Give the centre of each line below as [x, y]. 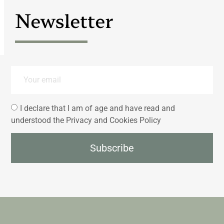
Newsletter [64, 20]
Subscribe [112, 148]
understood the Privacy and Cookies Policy [86, 120]
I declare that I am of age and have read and [98, 108]
